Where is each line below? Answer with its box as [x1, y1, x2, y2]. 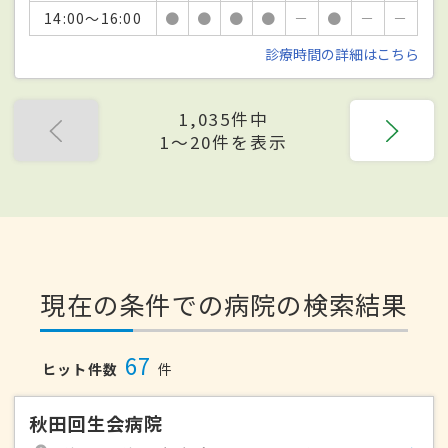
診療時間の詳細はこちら [264, 43, 419, 64]
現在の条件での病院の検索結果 [40, 286, 408, 323]
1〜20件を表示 [159, 129, 289, 154]
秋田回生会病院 [29, 409, 164, 436]
